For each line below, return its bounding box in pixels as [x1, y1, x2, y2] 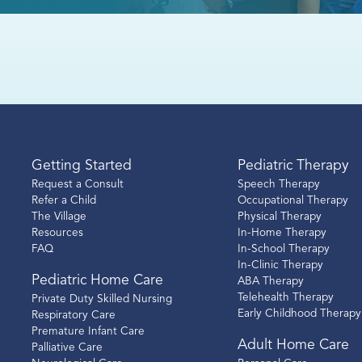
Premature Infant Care [31, 326, 145, 338]
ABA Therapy [237, 276, 304, 288]
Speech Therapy [237, 179, 320, 191]
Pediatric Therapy [237, 159, 348, 174]
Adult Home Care [237, 339, 349, 353]
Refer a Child [31, 196, 96, 207]
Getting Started [31, 159, 132, 174]
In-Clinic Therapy [237, 260, 323, 271]
